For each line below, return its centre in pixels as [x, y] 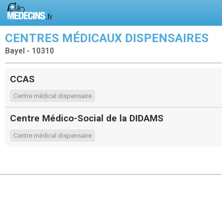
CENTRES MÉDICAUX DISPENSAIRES [107, 38]
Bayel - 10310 [29, 51]
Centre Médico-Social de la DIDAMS [87, 118]
